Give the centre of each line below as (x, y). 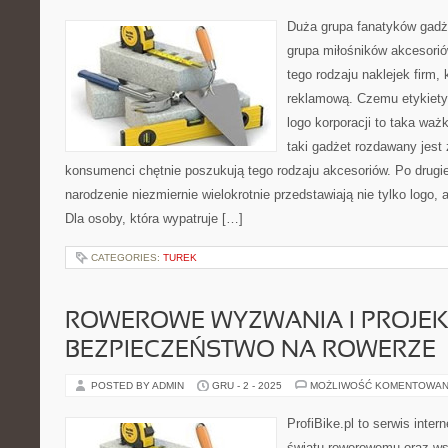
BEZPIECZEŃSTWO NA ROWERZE (250, 351)
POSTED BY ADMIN (139, 385)
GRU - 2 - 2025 (247, 385)
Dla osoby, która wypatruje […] (154, 218)
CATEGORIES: (127, 257)
